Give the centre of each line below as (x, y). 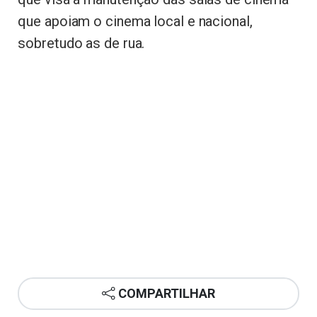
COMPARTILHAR (167, 294)
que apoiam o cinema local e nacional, (135, 21)
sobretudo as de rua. (81, 43)
